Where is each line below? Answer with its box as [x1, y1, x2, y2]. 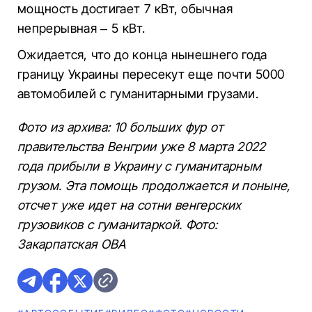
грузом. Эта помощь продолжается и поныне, [17, 178, 291, 193]
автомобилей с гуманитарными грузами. [17, 86, 258, 101]
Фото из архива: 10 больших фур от [17, 120, 224, 134]
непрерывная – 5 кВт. [17, 21, 146, 36]
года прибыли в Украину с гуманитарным [17, 159, 262, 173]
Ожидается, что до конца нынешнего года [17, 47, 267, 62]
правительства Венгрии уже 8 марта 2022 [17, 139, 266, 154]
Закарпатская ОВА [17, 237, 126, 251]
